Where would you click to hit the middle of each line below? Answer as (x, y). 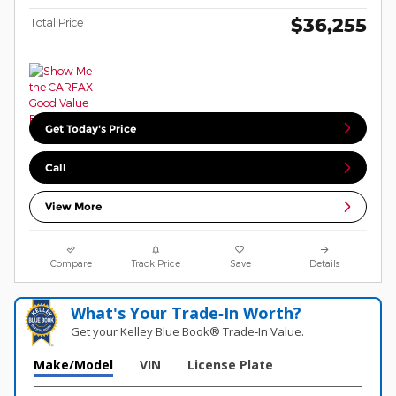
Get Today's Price (91, 128)
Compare (72, 263)
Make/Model (73, 364)
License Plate (230, 364)
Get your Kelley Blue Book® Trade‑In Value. (188, 331)
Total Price (56, 23)
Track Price (156, 263)
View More (74, 207)
